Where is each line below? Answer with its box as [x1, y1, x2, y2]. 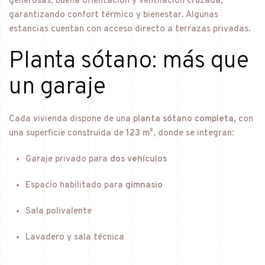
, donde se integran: [153, 127, 234, 139]
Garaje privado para [25, 153, 110, 165]
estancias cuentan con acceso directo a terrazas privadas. [9, 23, 251, 35]
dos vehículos [109, 153, 167, 165]
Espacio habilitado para [25, 179, 125, 191]
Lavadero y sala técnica [25, 231, 124, 243]
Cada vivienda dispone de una [9, 113, 133, 125]
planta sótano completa [133, 113, 234, 125]
